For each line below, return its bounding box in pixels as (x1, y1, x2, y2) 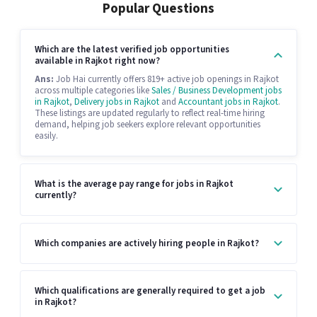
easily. (35, 129, 58, 143)
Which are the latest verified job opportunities (35, 43, 229, 57)
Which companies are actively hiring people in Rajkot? (35, 236, 259, 250)
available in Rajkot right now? (35, 54, 160, 68)
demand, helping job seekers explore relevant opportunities (35, 118, 260, 132)
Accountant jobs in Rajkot (178, 96, 278, 109)
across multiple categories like (35, 84, 151, 98)
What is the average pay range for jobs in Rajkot (35, 177, 234, 190)
